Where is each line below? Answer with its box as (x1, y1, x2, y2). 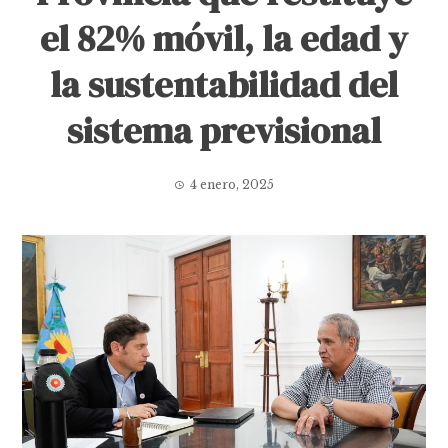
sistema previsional (67, 106, 381, 155)
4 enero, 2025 (190, 177, 274, 192)
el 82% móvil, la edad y (40, 14, 408, 63)
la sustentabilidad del (50, 60, 398, 109)
